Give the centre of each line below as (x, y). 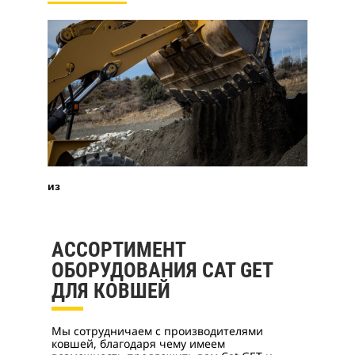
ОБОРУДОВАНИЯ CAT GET (162, 270)
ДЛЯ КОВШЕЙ (111, 290)
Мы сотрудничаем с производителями (157, 330)
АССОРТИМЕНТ (118, 249)
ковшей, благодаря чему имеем (138, 343)
